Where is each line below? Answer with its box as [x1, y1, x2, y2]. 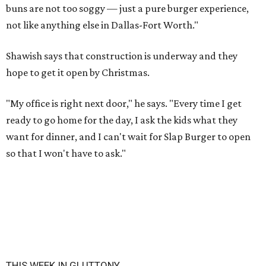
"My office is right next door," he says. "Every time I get [6, 97, 242, 109]
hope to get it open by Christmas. [6, 66, 150, 78]
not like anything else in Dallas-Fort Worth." [6, 18, 198, 31]
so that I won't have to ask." [6, 147, 126, 159]
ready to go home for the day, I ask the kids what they [6, 113, 237, 126]
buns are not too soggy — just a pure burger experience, [6, 2, 249, 14]
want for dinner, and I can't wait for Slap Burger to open [6, 130, 251, 142]
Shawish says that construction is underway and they [6, 49, 237, 62]
